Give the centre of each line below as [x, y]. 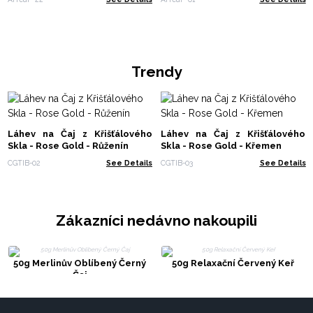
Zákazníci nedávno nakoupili [156, 220]
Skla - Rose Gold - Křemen [221, 146]
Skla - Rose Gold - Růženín [68, 146]
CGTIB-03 [177, 162]
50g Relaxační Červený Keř [233, 263]
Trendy [156, 71]
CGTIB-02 [24, 162]
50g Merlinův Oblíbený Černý [80, 263]
